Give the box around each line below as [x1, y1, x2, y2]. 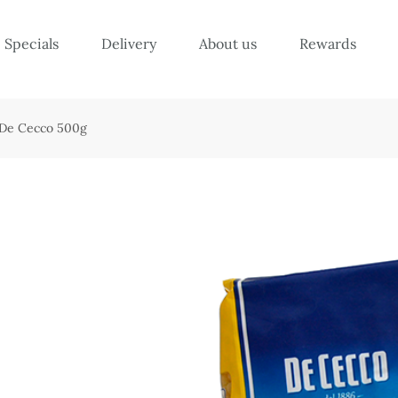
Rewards [299, 34, 356, 52]
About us [199, 34, 257, 52]
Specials [4, 34, 59, 52]
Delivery [101, 34, 156, 52]
